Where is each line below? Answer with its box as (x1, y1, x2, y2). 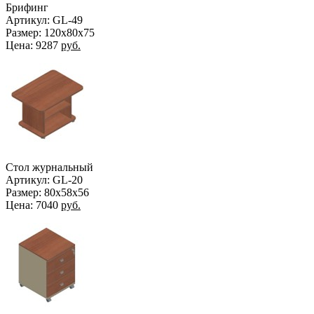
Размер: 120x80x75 (6, 26, 95, 39)
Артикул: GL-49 (6, 13, 83, 26)
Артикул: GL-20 (6, 173, 83, 186)
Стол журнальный (6, 161, 93, 173)
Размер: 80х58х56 (6, 186, 89, 198)
